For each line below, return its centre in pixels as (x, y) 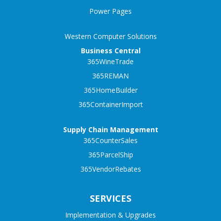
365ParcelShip (110, 154)
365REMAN (110, 75)
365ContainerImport (110, 104)
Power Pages (110, 11)
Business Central (110, 50)
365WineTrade (110, 61)
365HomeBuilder (110, 90)
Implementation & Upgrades (110, 215)
